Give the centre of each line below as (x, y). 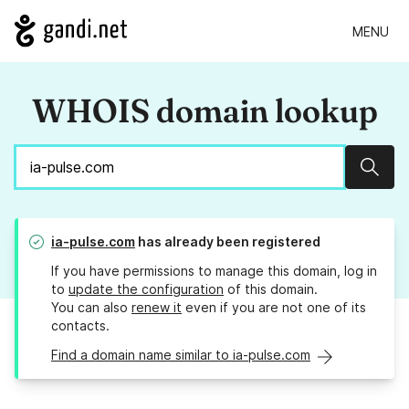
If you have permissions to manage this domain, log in (214, 271)
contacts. (80, 326)
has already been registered (228, 242)
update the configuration (146, 289)
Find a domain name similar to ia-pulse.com (181, 355)
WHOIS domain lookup (204, 111)
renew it (157, 308)
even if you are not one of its (274, 308)
